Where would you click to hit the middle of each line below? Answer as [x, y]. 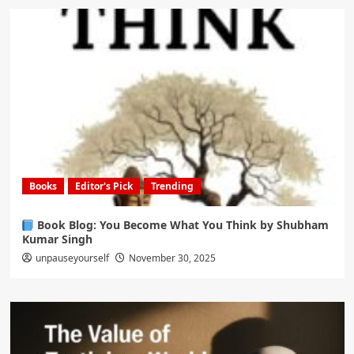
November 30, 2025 [172, 258]
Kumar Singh [57, 239]
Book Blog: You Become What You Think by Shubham [182, 225]
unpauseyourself [72, 258]
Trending [172, 186]
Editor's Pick [104, 186]
